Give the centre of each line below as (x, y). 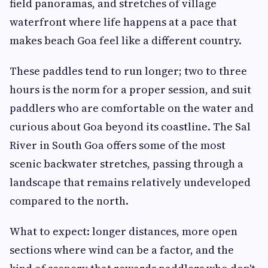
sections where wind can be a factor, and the (122, 250)
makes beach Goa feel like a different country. (126, 41)
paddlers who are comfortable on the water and (132, 108)
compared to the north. (69, 201)
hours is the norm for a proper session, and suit (130, 90)
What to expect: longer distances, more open (124, 232)
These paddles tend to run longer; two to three (128, 71)
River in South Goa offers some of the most (118, 145)
